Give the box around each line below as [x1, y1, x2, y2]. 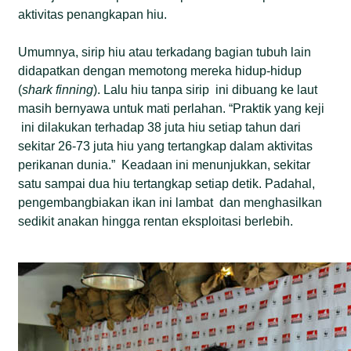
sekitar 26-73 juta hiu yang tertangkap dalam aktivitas [18, 139, 313, 153]
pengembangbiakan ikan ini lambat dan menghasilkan [18, 195, 323, 209]
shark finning [22, 82, 94, 96]
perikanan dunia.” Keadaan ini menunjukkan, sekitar [18, 157, 311, 172]
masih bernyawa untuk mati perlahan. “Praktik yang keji [18, 101, 325, 115]
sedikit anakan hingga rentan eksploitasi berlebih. [18, 214, 294, 228]
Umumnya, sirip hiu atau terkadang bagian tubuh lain [18, 45, 312, 59]
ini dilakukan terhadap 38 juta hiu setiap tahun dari [18, 120, 302, 134]
